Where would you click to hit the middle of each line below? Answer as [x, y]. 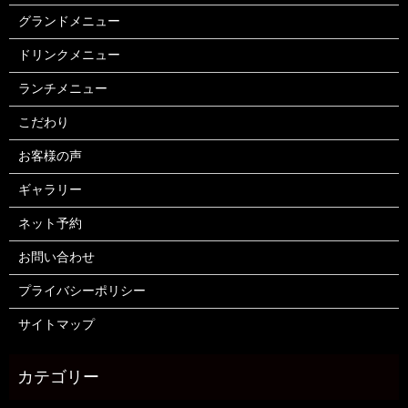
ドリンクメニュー [69, 56]
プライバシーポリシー [82, 291]
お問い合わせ [56, 258]
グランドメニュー [69, 22]
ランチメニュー [62, 89]
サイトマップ [56, 325]
